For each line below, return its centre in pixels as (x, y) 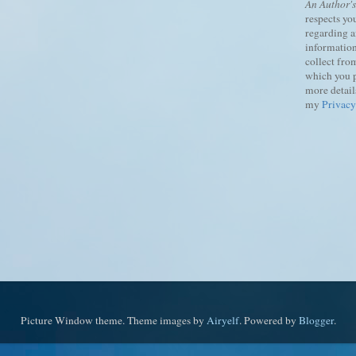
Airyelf (222, 321)
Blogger (316, 321)
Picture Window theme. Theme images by (113, 321)
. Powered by (269, 321)
